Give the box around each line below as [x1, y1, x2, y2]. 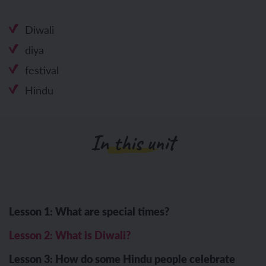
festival [25, 62, 59, 77]
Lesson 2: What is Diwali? [9, 227, 131, 242]
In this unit [91, 129, 175, 156]
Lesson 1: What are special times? [9, 204, 169, 218]
